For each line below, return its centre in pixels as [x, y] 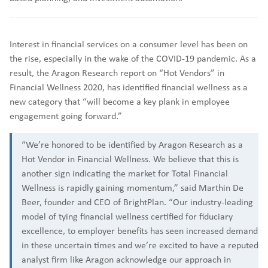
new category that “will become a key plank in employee [120, 101]
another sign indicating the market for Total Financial [125, 173]
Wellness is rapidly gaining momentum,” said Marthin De [133, 188]
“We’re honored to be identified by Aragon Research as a [132, 144]
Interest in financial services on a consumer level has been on [129, 44]
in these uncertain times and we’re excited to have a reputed [140, 245]
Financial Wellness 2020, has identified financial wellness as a [129, 87]
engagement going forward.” [66, 116]
